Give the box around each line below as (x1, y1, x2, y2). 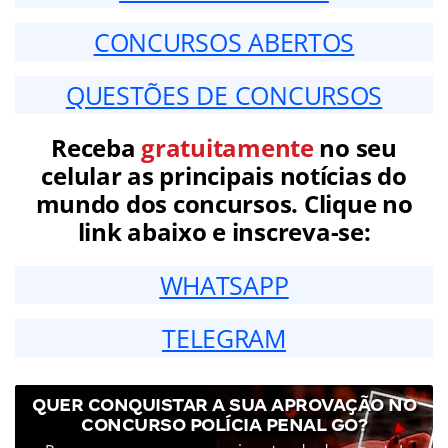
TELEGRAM (162, 320, 286, 355)
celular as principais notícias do (41, 158, 407, 192)
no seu (313, 130, 397, 164)
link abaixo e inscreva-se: (77, 214, 371, 248)
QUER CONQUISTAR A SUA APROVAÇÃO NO (32, 393, 416, 415)
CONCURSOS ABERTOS (93, 24, 355, 59)
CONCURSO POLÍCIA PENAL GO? (81, 413, 367, 435)
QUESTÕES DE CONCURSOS (65, 77, 383, 112)
